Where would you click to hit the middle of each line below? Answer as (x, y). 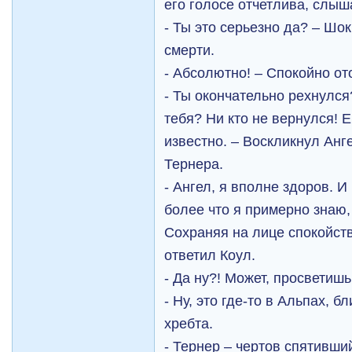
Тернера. (194, 164)
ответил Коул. (210, 255)
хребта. (189, 323)
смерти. (190, 50)
